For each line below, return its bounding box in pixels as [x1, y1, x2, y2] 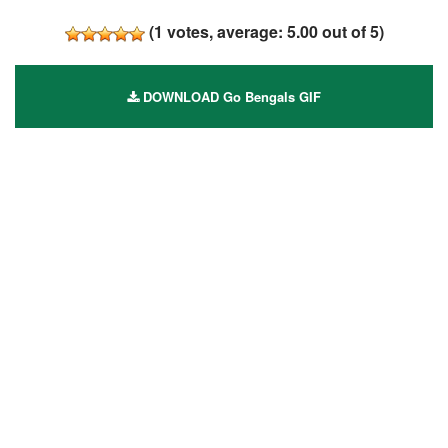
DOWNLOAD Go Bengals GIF [139, 86, 321, 106]
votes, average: [162, 19, 287, 43]
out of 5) [317, 19, 384, 43]
